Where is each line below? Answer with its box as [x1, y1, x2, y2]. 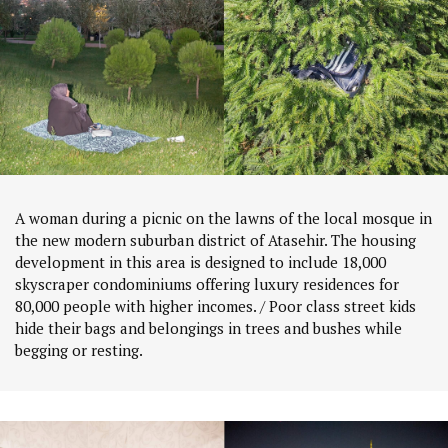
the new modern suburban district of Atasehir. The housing [15, 229, 416, 250]
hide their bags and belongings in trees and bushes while [15, 317, 402, 338]
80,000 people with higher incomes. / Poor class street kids [15, 295, 416, 316]
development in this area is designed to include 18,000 [15, 251, 386, 272]
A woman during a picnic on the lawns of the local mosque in [15, 207, 432, 228]
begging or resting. [15, 339, 143, 360]
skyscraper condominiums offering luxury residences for [15, 273, 399, 294]
